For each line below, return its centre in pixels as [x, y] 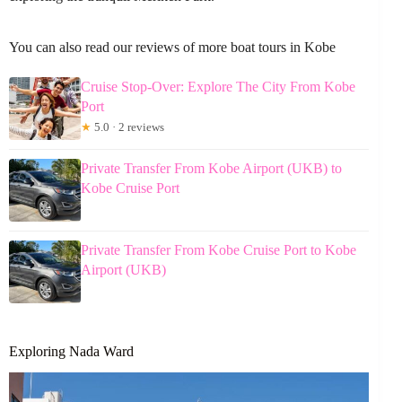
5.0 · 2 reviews [128, 127]
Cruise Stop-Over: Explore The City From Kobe [218, 86]
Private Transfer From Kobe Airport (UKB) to [211, 168]
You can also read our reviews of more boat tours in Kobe [172, 47]
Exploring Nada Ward [71, 351]
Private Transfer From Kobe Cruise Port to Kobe [218, 249]
